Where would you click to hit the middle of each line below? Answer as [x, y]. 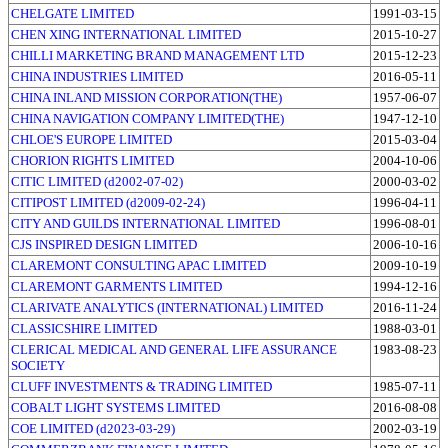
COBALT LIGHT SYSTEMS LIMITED [115, 407]
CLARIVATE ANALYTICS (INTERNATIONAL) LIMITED [167, 307]
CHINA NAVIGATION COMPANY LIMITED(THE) [147, 118]
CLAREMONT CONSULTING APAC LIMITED [138, 265]
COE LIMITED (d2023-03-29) [93, 428]
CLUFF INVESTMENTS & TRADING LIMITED [141, 386]
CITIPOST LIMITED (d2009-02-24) [108, 202]
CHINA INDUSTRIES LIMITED [97, 76]
